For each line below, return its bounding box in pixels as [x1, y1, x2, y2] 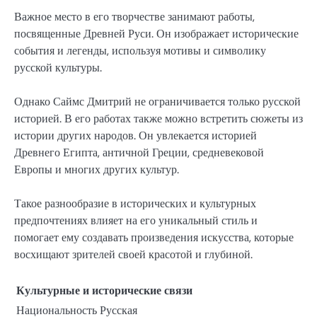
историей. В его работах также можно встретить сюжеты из [14, 110, 303, 126]
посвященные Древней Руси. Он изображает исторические [14, 25, 299, 41]
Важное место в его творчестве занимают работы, [14, 8, 255, 24]
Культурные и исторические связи [16, 283, 192, 299]
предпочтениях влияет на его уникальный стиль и [14, 213, 258, 229]
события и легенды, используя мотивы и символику [14, 42, 266, 58]
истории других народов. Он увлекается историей [14, 127, 257, 143]
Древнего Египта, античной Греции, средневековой [14, 144, 264, 160]
